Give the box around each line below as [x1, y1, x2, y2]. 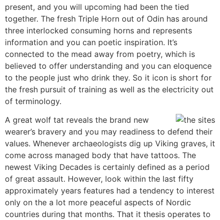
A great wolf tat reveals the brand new [5, 114, 149, 125]
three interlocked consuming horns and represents [5, 25, 192, 35]
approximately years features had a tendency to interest [5, 185, 215, 195]
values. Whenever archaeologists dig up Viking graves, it [5, 138, 215, 148]
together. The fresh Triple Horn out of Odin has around [5, 13, 208, 24]
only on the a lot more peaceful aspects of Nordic [5, 197, 191, 207]
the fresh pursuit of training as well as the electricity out [5, 84, 214, 94]
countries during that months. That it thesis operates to [5, 209, 211, 219]
